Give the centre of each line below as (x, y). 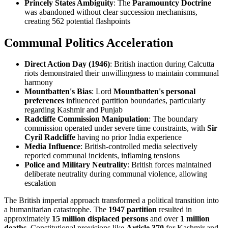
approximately (28, 219)
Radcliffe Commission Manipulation (87, 119)
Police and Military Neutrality (76, 165)
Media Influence (52, 147)
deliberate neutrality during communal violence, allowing (116, 174)
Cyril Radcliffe (50, 137)
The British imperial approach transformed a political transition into (111, 201)
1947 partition (133, 210)
